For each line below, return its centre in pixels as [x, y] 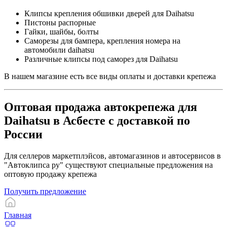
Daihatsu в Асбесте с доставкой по [97, 121]
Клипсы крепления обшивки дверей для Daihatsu [109, 14]
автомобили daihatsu [59, 50]
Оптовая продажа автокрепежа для [101, 107]
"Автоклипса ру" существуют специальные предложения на [108, 165]
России [23, 135]
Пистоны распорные [60, 23]
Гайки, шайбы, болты [62, 32]
